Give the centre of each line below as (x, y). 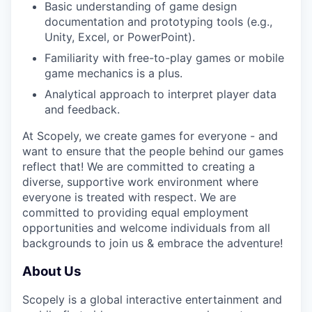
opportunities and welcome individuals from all (146, 228)
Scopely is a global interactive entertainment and (152, 300)
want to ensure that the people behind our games (153, 151)
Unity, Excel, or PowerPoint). (120, 37)
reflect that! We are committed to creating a (139, 166)
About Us (52, 271)
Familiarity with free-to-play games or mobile (164, 58)
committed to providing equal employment (135, 212)
